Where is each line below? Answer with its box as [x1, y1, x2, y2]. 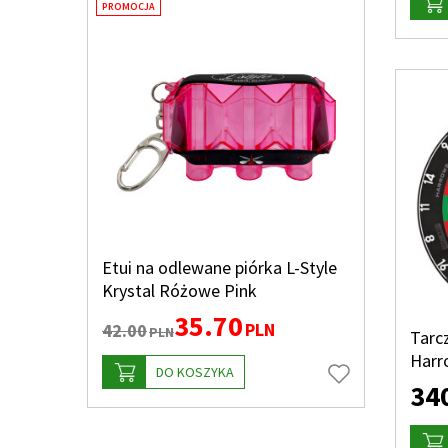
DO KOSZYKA [156, 362, 234, 381]
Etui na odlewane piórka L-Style [102, 255, 337, 279]
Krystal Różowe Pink [102, 278, 257, 302]
